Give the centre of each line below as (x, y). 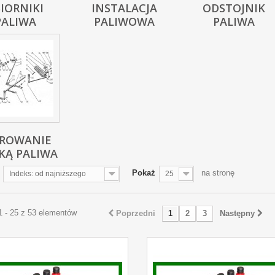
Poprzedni (136, 213)
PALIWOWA (124, 21)
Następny (237, 213)
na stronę (218, 173)
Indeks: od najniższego (48, 174)
